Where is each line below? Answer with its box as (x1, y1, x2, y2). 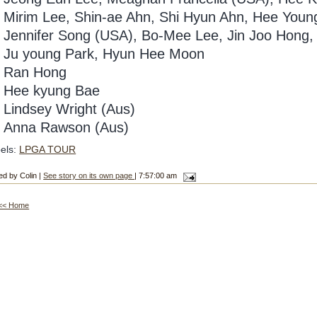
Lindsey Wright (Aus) (4, 101, 136, 117)
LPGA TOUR (19, 144, 76, 156)
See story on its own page (43, 171, 135, 180)
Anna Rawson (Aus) (4, 120, 129, 135)
